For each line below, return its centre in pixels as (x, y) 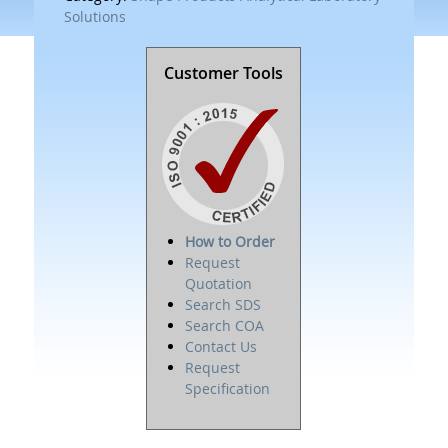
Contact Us (221, 346)
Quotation (219, 283)
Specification (228, 388)
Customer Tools (224, 73)
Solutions (94, 16)
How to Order (230, 241)
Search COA (225, 325)
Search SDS (223, 304)
